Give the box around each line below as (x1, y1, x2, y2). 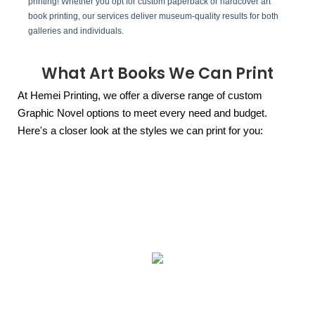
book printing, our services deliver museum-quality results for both (28, 11, 278, 22)
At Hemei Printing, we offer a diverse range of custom (18, 89, 262, 102)
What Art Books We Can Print (41, 62, 274, 84)
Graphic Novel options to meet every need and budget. (18, 107, 267, 120)
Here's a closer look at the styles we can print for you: (18, 124, 263, 137)
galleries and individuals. (28, 26, 124, 37)
